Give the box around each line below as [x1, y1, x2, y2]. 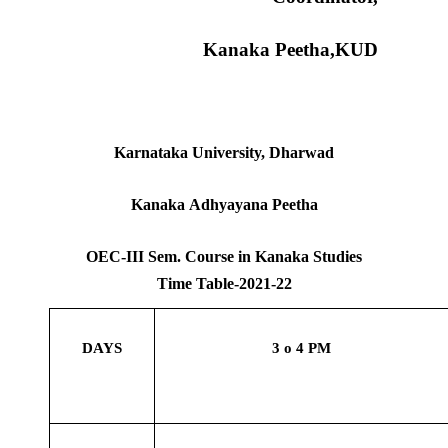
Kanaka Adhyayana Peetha [130, 196, 318, 214]
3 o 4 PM [272, 340, 331, 357]
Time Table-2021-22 [156, 275, 292, 293]
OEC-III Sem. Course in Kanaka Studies [86, 248, 362, 266]
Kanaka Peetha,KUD [203, 39, 378, 61]
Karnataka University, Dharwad [114, 144, 334, 162]
